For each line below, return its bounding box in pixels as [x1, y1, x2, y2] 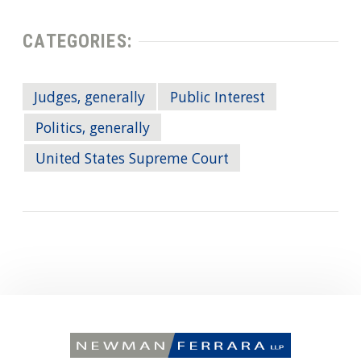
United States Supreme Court [35, 147, 230, 172]
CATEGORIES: [23, 31, 132, 53]
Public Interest [169, 86, 265, 111]
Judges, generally [34, 86, 146, 111]
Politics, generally [35, 117, 151, 142]
